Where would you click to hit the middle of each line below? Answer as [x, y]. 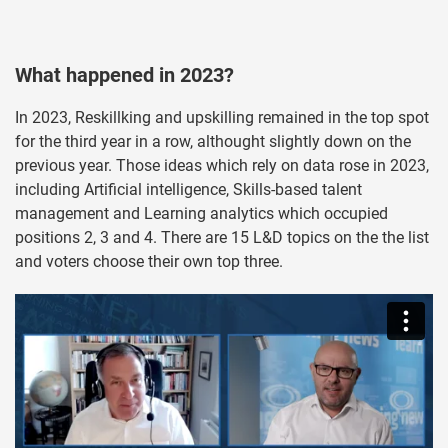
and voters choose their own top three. [149, 262]
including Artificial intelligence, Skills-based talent [188, 190]
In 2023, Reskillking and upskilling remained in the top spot [222, 118]
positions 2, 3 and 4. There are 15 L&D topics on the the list [222, 238]
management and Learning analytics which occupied [201, 214]
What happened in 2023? [124, 75]
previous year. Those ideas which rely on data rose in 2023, [222, 166]
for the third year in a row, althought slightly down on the [213, 142]
